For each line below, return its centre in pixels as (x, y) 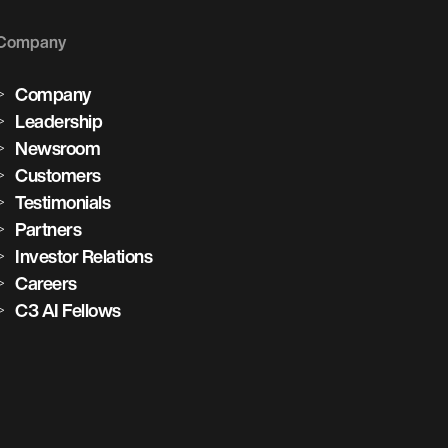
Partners (48, 229)
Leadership (59, 121)
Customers (58, 175)
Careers (46, 283)
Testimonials (63, 202)
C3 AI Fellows (68, 310)
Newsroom (58, 148)
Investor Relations (84, 256)
